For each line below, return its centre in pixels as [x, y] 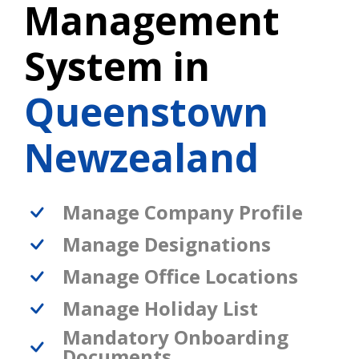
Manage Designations [167, 244]
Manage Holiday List [160, 309]
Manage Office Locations [180, 276]
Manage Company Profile [183, 212]
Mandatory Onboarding [175, 337]
